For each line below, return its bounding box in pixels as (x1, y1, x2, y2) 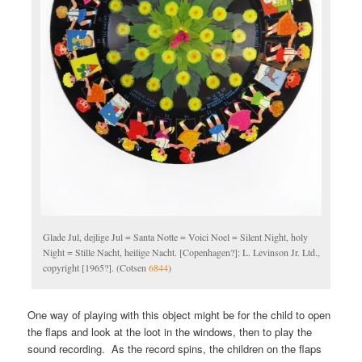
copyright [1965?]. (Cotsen (43, 261, 149, 275)
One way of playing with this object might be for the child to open (27, 306, 331, 322)
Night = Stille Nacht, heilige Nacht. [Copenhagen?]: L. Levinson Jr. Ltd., (43, 246, 321, 259)
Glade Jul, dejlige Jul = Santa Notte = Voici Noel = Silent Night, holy (43, 230, 309, 244)
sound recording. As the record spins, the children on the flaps (27, 340, 322, 356)
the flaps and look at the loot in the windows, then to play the (27, 323, 313, 339)
